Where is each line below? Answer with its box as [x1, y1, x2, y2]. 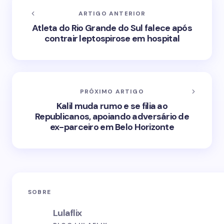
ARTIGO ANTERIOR [78, 9, 146, 17]
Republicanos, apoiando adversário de [34, 110, 189, 122]
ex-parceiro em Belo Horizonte [49, 121, 174, 133]
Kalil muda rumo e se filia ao [56, 100, 168, 112]
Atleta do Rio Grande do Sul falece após [32, 22, 192, 34]
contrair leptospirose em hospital [44, 32, 180, 44]
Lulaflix [53, 206, 82, 219]
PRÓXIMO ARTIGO [80, 87, 144, 95]
